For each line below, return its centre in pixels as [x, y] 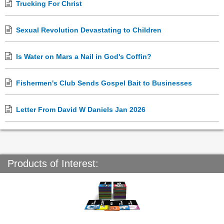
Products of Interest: [53, 164]
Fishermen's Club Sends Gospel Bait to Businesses [104, 83]
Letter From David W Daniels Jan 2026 [81, 110]
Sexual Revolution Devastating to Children [89, 30]
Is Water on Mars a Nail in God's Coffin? [84, 57]
